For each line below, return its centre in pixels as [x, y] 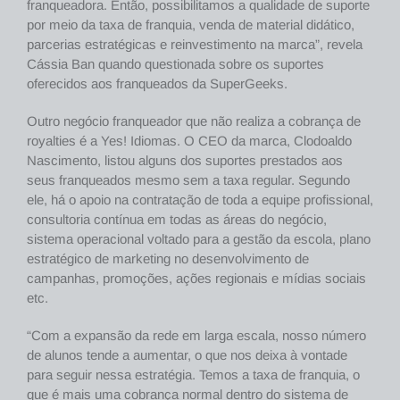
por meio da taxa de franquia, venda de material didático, [191, 25]
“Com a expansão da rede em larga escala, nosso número [196, 336]
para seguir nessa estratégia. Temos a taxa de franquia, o [193, 375]
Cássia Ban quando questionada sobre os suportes [175, 64]
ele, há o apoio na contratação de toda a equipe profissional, [200, 200]
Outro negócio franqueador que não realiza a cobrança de [194, 121]
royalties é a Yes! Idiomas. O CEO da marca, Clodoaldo [189, 141]
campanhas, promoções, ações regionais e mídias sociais [196, 279]
